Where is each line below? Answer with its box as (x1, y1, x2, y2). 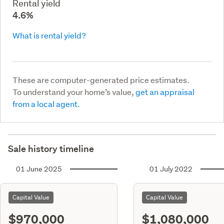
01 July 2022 (149, 164, 192, 173)
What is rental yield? (12, 29, 86, 40)
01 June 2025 (16, 164, 62, 173)
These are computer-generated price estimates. (12, 74, 189, 85)
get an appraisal (135, 86, 194, 97)
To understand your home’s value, (12, 86, 135, 97)
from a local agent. (12, 98, 80, 109)
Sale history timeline (8, 142, 94, 154)
